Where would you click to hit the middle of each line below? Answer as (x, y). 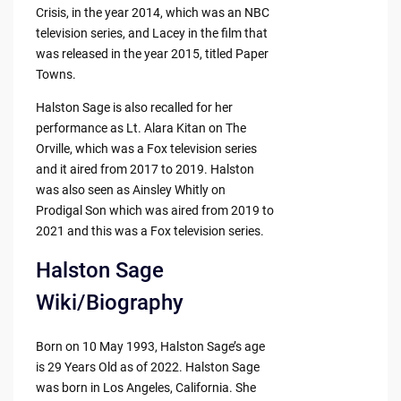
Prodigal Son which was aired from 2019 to (154, 211)
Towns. (55, 75)
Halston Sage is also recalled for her (134, 108)
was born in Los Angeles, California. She (145, 388)
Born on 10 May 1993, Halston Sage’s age (150, 347)
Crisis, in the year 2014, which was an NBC (152, 13)
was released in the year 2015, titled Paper (152, 54)
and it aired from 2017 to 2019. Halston (145, 170)
